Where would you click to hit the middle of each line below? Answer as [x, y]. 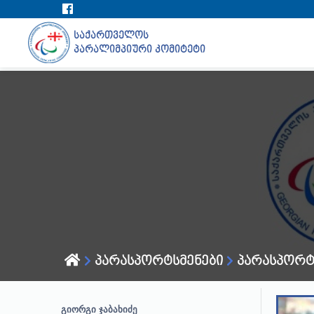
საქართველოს [111, 35]
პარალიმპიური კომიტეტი [140, 49]
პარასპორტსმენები [157, 261]
